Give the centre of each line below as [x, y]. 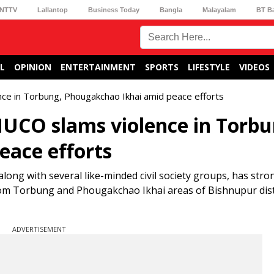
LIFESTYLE [209, 67]
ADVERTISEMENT [39, 229]
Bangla [171, 9]
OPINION [33, 67]
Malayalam [220, 9]
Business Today [113, 9]
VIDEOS [254, 67]
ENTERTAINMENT [98, 67]
